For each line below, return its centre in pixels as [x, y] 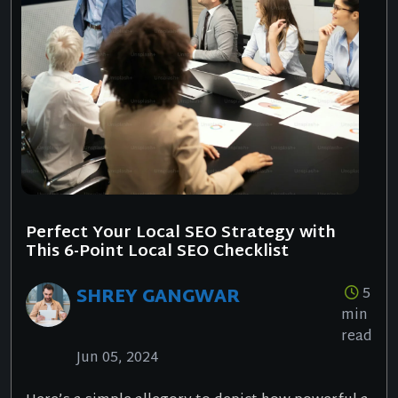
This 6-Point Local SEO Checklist [157, 252]
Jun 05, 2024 [118, 359]
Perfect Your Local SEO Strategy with [181, 234]
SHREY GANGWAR [158, 298]
